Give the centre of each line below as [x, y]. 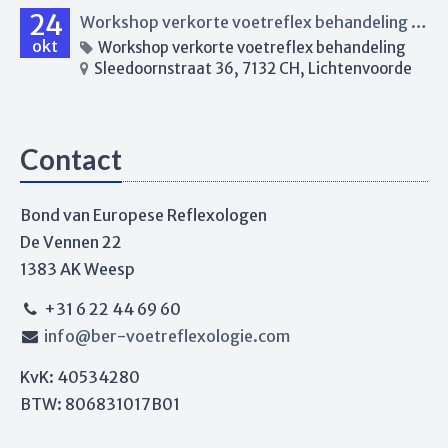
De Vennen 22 [71, 241]
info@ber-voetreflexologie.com [166, 336]
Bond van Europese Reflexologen [143, 214]
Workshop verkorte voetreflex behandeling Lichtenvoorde [419, 21]
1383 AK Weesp [77, 268]
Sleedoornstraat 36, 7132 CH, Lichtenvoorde [251, 68]
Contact [71, 158]
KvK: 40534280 [80, 376]
